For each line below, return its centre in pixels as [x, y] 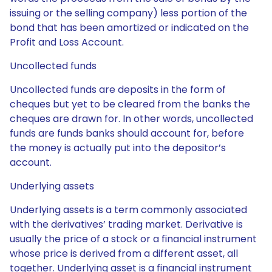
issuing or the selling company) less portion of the [128, 13]
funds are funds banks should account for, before [127, 133]
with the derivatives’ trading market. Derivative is [126, 224]
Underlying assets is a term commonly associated [128, 210]
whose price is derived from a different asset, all [124, 253]
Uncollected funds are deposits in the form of [118, 90]
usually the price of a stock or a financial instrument [133, 239]
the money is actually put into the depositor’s [118, 148]
